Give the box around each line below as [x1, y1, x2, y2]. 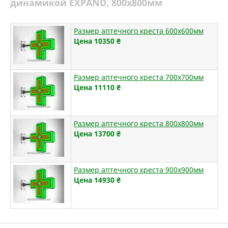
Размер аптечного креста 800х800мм [74, 118, 204, 128]
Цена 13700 [74, 128, 115, 138]
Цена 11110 [74, 82, 115, 92]
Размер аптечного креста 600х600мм [74, 25, 204, 36]
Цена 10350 [74, 36, 115, 46]
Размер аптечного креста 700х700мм [74, 72, 204, 82]
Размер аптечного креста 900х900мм [74, 164, 204, 175]
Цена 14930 [74, 175, 115, 185]
